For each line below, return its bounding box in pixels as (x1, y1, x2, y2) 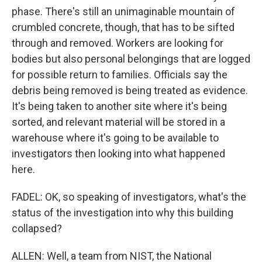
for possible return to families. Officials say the (12, 68, 227, 81)
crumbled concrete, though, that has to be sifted (12, 21, 235, 33)
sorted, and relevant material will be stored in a (12, 116, 225, 128)
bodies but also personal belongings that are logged (12, 53, 250, 65)
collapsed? (12, 222, 62, 235)
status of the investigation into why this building (12, 206, 233, 219)
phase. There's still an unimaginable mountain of (12, 5, 235, 18)
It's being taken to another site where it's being (12, 100, 227, 112)
